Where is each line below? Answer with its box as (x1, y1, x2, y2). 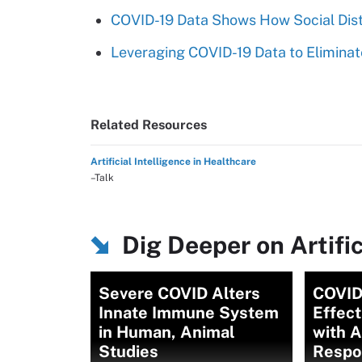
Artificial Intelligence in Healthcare (90, 156, 256, 167)
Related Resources (90, 117, 207, 133)
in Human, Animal (99, 322, 235, 342)
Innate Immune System (99, 303, 279, 322)
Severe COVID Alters (99, 284, 260, 303)
